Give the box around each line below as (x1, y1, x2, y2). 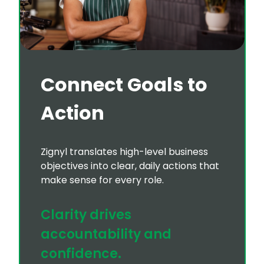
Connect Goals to (40, 71, 207, 98)
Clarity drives (40, 206, 131, 225)
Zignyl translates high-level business (40, 145, 208, 159)
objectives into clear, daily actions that (40, 159, 219, 173)
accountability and (40, 225, 171, 244)
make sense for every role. (40, 173, 164, 187)
